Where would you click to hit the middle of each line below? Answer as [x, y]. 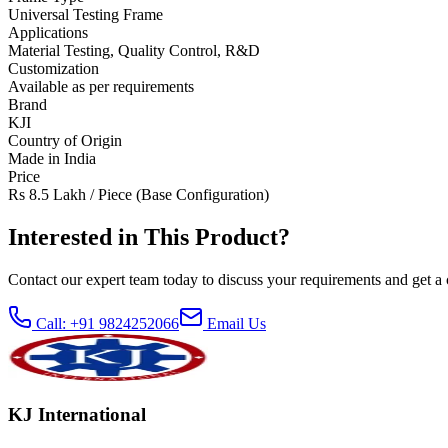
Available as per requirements [101, 87]
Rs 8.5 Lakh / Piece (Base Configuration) [138, 195]
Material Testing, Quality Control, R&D [134, 51]
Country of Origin [65, 141]
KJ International [77, 414]
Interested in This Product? [149, 237]
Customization [53, 69]
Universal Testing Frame [85, 15]
